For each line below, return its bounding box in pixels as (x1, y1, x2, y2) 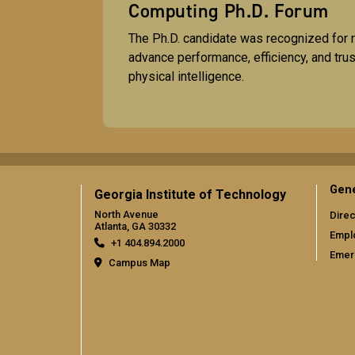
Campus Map (109, 257, 170, 269)
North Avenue (94, 208, 158, 221)
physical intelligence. (128, 68, 244, 84)
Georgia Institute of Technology (94, 187, 286, 203)
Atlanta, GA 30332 (94, 220, 176, 233)
